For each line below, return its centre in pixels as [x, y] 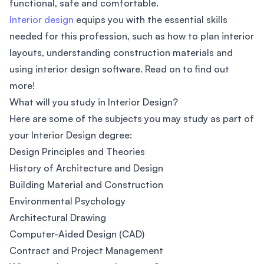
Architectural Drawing [58, 217]
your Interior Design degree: [71, 135]
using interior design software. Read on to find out [119, 69]
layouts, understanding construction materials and [121, 52]
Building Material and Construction [86, 184]
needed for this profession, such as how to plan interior [132, 36]
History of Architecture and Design [86, 168]
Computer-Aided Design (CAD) [77, 234]
